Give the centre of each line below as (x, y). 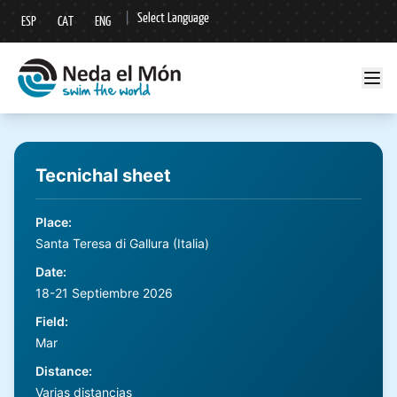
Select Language (173, 17)
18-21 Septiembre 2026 (104, 293)
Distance (62, 371)
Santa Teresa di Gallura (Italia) (122, 243)
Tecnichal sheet (103, 175)
